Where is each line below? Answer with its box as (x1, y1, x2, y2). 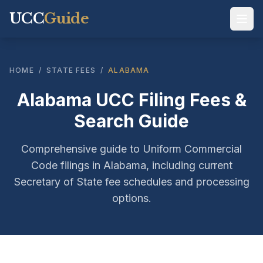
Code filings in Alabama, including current (31, 159, 232, 171)
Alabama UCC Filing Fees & (16, 89, 247, 110)
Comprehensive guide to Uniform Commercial (21, 143, 242, 155)
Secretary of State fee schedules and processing (14, 176, 249, 188)
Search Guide (74, 110, 189, 131)
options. (112, 192, 151, 204)
